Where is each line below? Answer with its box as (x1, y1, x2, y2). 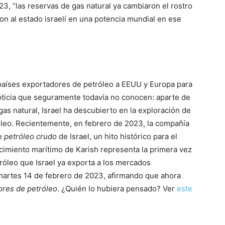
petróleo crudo (4, 132, 57, 142)
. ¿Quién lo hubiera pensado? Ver (57, 184, 177, 194)
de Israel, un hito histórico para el (57, 132, 177, 142)
